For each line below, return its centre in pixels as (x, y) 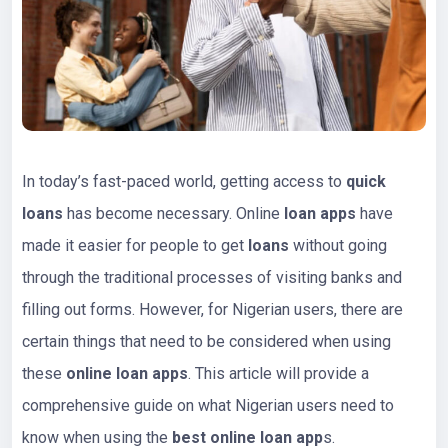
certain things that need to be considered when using (206, 341)
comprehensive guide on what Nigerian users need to (208, 405)
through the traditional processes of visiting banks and (212, 277)
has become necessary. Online (173, 213)
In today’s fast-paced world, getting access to (184, 181)
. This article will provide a (278, 373)
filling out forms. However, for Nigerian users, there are (212, 309)
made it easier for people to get (135, 245)
